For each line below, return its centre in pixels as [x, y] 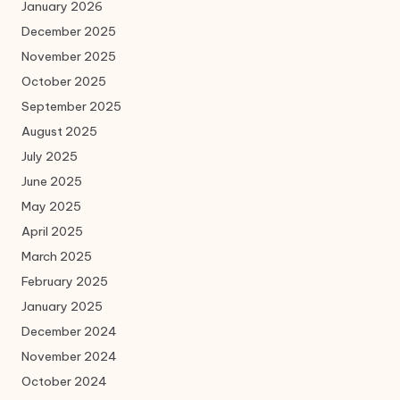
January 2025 [62, 306]
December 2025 [69, 31]
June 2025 [52, 181]
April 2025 [52, 231]
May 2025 [51, 206]
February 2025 [65, 281]
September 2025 [71, 106]
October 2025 [64, 81]
